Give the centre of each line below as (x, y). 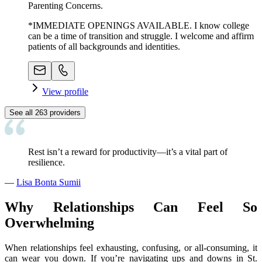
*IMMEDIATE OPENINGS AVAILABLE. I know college (139, 25)
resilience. (46, 162)
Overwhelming (51, 223)
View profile (65, 91)
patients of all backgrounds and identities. (104, 46)
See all (22, 112)
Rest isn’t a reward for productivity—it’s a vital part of (128, 151)
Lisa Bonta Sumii (49, 182)
